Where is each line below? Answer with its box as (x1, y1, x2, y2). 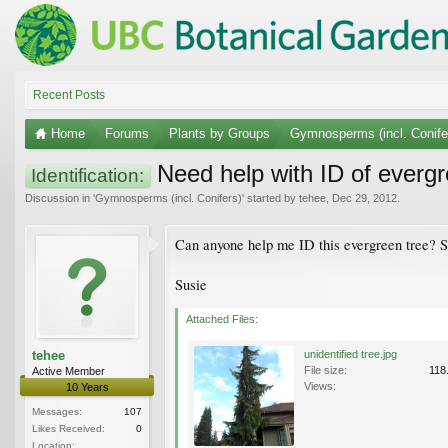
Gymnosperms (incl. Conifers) (95, 191, 242, 204)
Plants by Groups (169, 125, 270, 141)
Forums (105, 125, 149, 141)
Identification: (31, 164, 144, 186)
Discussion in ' (25, 191, 95, 204)
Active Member (32, 364, 105, 377)
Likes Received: (32, 422, 105, 434)
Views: (304, 379, 336, 392)
